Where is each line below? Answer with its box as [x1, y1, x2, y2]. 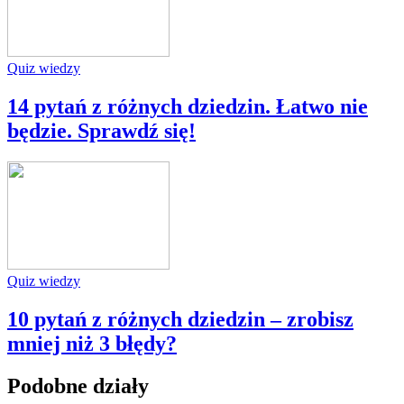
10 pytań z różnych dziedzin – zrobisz [7, 307, 353, 331]
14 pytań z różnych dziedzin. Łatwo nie [7, 94, 368, 118]
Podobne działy [7, 373, 149, 398]
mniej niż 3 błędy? [7, 331, 177, 355]
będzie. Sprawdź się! [7, 118, 196, 142]
